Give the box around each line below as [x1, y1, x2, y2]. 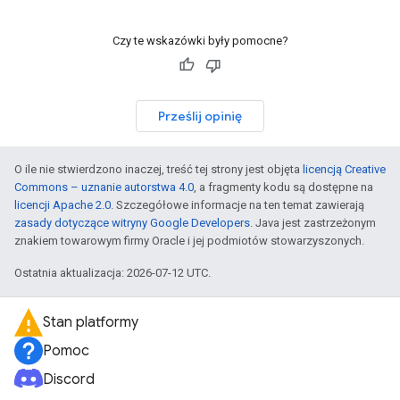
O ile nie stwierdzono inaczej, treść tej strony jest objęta [14, 162, 303, 176]
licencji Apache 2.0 [14, 198, 111, 212]
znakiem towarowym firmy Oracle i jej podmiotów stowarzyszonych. [14, 234, 364, 247]
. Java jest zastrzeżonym [250, 216, 376, 229]
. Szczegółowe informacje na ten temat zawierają [111, 198, 364, 212]
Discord [43, 371, 95, 388]
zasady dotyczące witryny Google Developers [14, 216, 250, 229]
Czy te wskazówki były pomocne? [112, 34, 288, 47]
